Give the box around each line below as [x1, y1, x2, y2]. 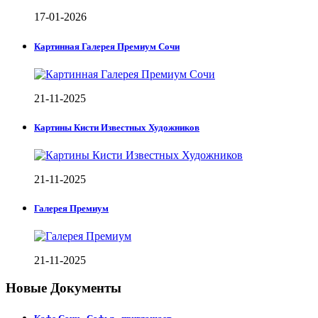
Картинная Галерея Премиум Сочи [34, 40, 180, 52]
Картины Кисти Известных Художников [34, 121, 199, 133]
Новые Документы [6, 280, 121, 296]
